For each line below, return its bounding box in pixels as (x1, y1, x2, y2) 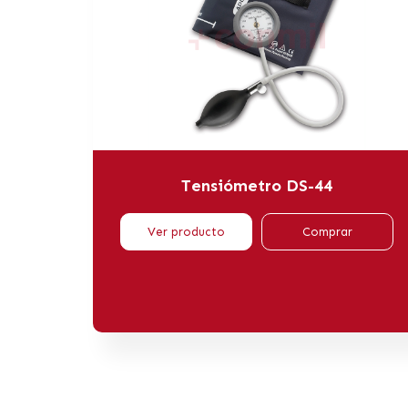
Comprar (302, 224, 352, 239)
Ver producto (148, 224, 225, 239)
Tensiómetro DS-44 (181, 175, 332, 196)
